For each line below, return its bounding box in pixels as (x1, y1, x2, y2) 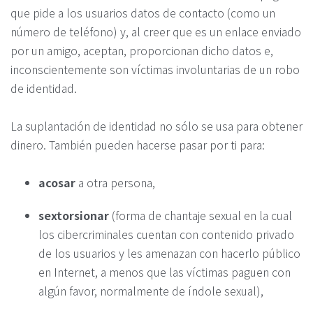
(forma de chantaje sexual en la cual (112, 206, 292, 224)
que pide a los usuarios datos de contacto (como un (10, 4, 275, 22)
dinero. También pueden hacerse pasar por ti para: (10, 136, 265, 153)
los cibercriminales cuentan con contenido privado (38, 225, 294, 242)
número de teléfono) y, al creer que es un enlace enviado (10, 23, 301, 41)
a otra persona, (75, 173, 155, 191)
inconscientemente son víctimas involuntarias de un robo (10, 61, 300, 78)
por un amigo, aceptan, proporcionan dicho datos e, (10, 42, 273, 59)
